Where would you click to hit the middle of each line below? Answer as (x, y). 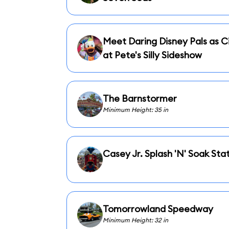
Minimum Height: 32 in (135, 220)
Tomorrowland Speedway (158, 209)
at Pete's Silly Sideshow (152, 55)
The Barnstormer (140, 98)
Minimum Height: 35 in (135, 110)
